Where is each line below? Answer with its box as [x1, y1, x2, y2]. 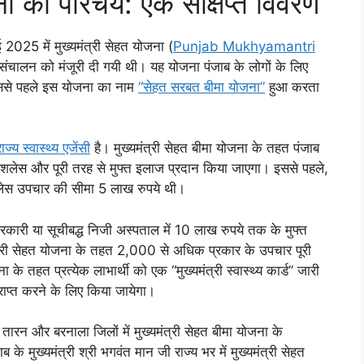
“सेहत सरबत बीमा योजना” [138, 78, 265, 95]
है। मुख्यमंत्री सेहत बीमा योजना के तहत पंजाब [90, 140, 319, 157]
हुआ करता [265, 78, 319, 95]
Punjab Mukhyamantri [173, 37, 315, 54]
